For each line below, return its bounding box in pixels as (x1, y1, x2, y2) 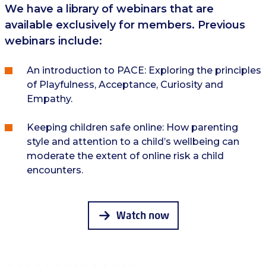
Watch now (116, 209, 169, 222)
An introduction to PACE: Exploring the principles (26, 65, 261, 76)
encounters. (26, 164, 83, 176)
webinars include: (5, 34, 105, 47)
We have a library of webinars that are (5, 2, 214, 15)
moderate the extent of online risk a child (26, 150, 224, 161)
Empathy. (26, 93, 72, 104)
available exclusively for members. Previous (5, 18, 245, 31)
